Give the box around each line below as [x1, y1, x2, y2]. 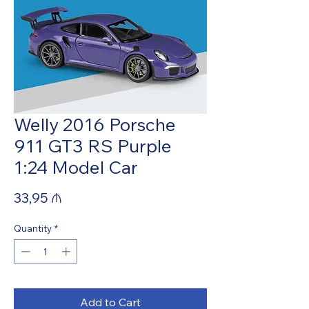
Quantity [14, 222, 52, 234]
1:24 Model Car [14, 155, 138, 179]
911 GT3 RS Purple [14, 134, 172, 157]
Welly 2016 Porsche [14, 112, 176, 136]
